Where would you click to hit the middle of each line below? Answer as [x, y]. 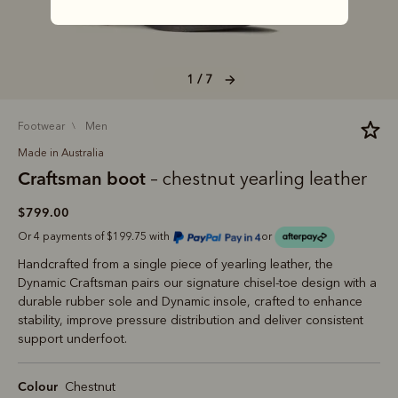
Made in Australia [61, 153]
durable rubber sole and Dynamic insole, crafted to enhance [190, 302]
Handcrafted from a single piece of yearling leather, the [175, 265]
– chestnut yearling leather [259, 179]
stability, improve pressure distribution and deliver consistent [191, 321]
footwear [44, 126]
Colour [38, 387]
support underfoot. [72, 339]
